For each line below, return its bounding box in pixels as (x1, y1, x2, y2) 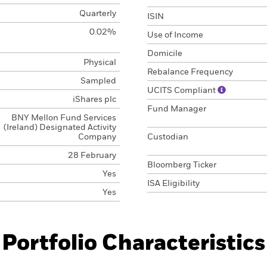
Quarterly (79, 10, 116, 18)
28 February (67, 151, 116, 160)
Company (77, 133, 116, 141)
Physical (83, 58, 116, 67)
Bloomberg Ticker (147, 161, 216, 169)
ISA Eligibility (147, 179, 200, 188)
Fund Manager (147, 105, 206, 113)
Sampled (80, 77, 116, 85)
